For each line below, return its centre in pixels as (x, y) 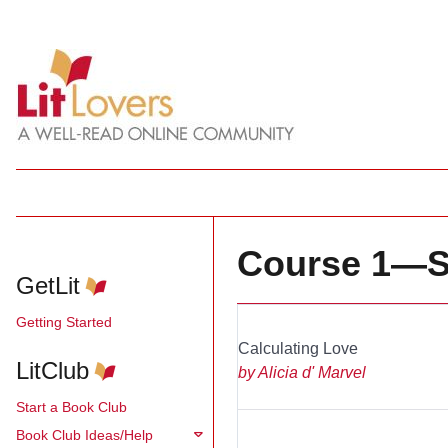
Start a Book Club (71, 406)
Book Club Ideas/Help (84, 434)
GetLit (48, 285)
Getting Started (64, 321)
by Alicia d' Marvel (302, 372)
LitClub (52, 370)
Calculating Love (298, 348)
